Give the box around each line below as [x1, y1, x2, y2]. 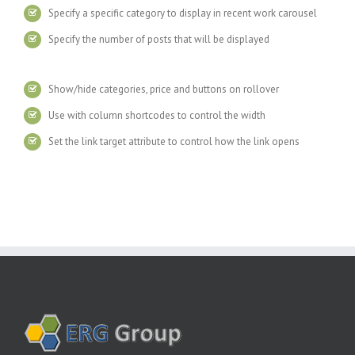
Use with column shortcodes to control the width [48, 109, 266, 122]
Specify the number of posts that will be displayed [48, 32, 270, 46]
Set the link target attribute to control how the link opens [48, 135, 300, 148]
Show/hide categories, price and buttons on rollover [48, 82, 280, 96]
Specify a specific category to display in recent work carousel [48, 6, 318, 20]
